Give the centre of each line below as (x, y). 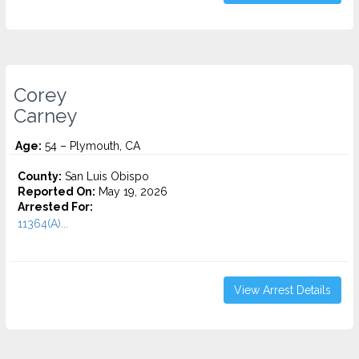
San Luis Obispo (105, 176)
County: (40, 176)
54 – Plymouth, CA (91, 146)
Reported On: (56, 192)
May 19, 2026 (131, 192)
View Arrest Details (282, 290)
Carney (45, 116)
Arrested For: (55, 207)
